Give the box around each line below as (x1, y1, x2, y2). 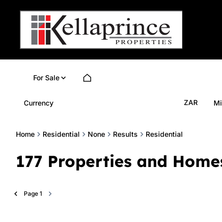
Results (113, 130, 138, 138)
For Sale (33, 73, 59, 82)
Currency (24, 98, 54, 107)
